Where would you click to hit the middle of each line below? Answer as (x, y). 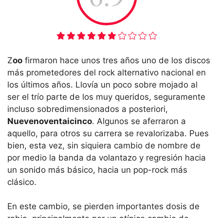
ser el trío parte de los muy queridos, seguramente (106, 97)
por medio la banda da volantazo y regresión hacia (107, 157)
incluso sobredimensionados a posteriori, (88, 109)
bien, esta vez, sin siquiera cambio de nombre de (104, 145)
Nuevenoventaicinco (50, 121)
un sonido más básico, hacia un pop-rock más (97, 170)
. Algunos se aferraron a (139, 121)
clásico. (22, 182)
